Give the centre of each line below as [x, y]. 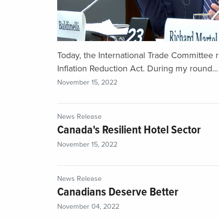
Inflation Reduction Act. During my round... [138, 69]
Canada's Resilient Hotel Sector [129, 131]
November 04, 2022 [88, 207]
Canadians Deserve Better [118, 193]
